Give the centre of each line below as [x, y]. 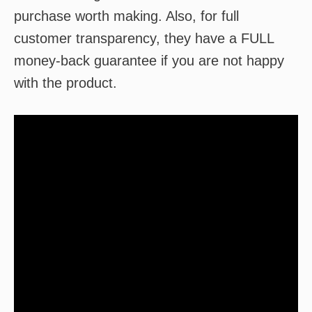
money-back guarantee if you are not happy [149, 61]
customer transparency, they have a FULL [144, 38]
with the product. [65, 83]
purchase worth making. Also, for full [126, 16]
